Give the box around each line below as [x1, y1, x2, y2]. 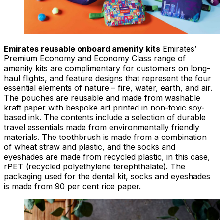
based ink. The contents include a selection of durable [4, 112, 206, 123]
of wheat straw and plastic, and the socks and [4, 142, 175, 152]
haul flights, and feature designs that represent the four [4, 73, 211, 83]
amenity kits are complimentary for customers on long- [4, 63, 210, 74]
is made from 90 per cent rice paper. [4, 181, 141, 192]
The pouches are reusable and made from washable [4, 93, 200, 103]
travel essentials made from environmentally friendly [4, 122, 199, 133]
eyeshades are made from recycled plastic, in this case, [4, 152, 210, 162]
